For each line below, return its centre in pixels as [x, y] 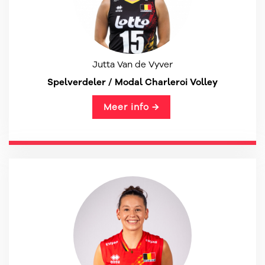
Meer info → [131, 107]
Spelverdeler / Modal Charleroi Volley [132, 82]
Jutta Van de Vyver [132, 64]
